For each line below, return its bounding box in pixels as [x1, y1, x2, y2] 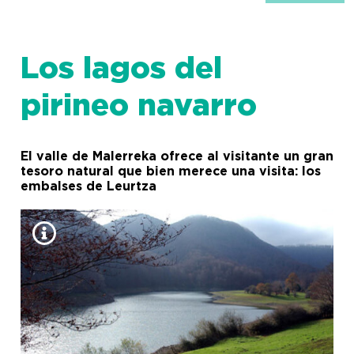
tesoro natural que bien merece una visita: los [21, 164, 321, 178]
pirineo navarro [21, 91, 257, 122]
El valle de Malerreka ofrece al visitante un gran [21, 149, 333, 163]
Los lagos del [21, 54, 222, 85]
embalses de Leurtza [21, 179, 156, 193]
